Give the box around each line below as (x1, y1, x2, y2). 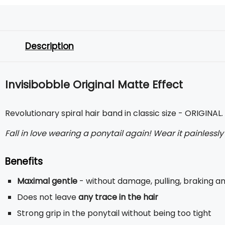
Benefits (5, 155, 43, 168)
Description (25, 40, 74, 52)
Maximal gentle (17, 175, 77, 187)
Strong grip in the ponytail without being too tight (17, 207, 211, 219)
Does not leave (17, 191, 78, 203)
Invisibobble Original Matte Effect (5, 77, 183, 92)
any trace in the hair (78, 191, 158, 203)
